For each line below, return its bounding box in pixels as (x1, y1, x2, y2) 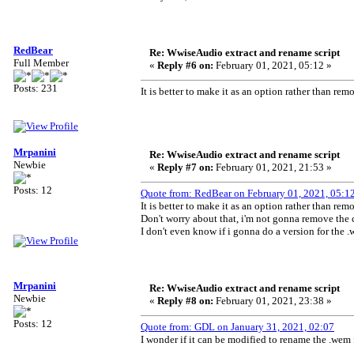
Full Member (13, 57, 69, 69)
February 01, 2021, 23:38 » (213, 295, 332, 307)
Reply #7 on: (157, 161, 213, 173)
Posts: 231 (13, 82, 58, 94)
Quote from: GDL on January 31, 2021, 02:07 (141, 321, 334, 333)
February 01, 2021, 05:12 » (213, 59, 332, 71)
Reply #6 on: (157, 59, 213, 71)
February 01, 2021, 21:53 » (213, 161, 332, 173)
